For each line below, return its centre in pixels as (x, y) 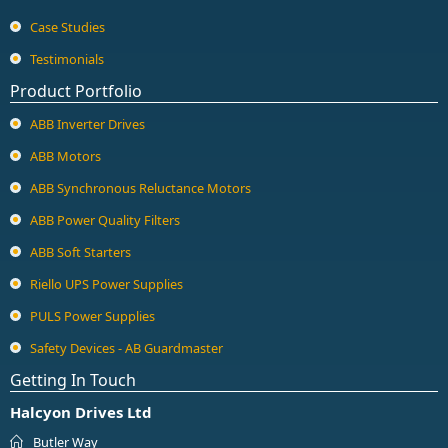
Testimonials (67, 59)
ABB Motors (65, 156)
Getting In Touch (73, 380)
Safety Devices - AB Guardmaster (126, 348)
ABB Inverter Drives (87, 124)
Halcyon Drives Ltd (81, 412)
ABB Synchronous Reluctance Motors (140, 188)
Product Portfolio (76, 91)
